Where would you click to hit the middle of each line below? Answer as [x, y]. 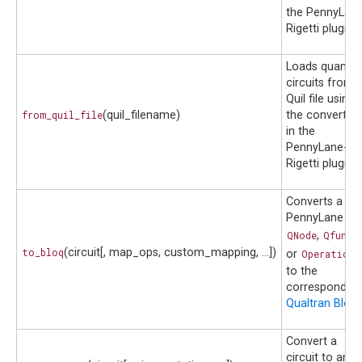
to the [302, 271]
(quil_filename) [142, 116]
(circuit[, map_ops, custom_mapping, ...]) [170, 253]
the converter [322, 116]
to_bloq [42, 253]
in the [301, 132]
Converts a [314, 202]
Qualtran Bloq [322, 304]
